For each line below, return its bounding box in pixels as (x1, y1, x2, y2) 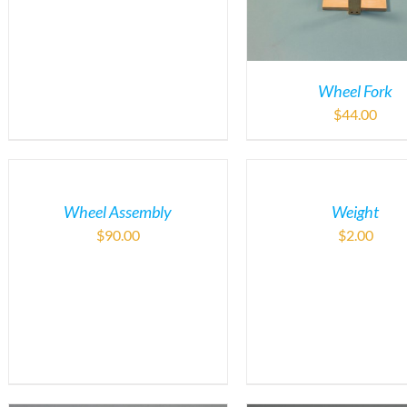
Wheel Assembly (64, 201, 173, 222)
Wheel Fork (318, 80, 393, 101)
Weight (332, 201, 380, 222)
